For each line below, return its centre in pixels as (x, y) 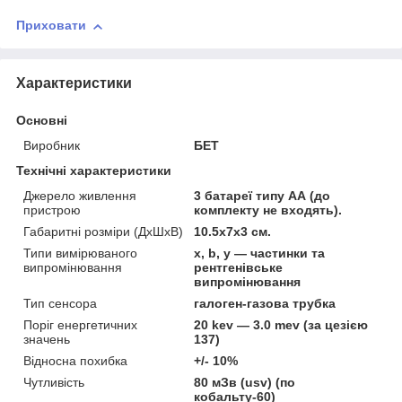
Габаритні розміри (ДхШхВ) (103, 232)
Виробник (52, 146)
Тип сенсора (60, 304)
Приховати (51, 26)
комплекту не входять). (268, 210)
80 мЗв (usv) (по (245, 383)
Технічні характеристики (94, 171)
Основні (42, 121)
